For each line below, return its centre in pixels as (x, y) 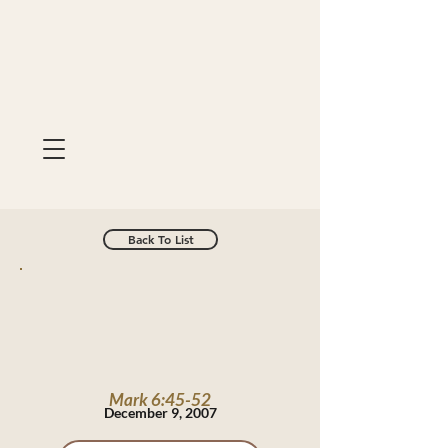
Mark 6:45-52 (160, 399)
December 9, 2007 (160, 412)
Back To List (160, 239)
